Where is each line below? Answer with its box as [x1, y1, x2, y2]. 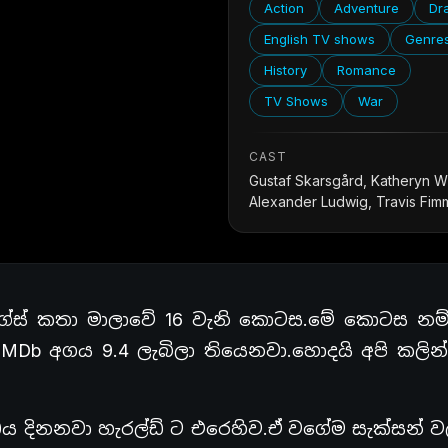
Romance [337, 62, 397, 78]
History [264, 62, 308, 78]
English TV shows [264, 31, 376, 47]
